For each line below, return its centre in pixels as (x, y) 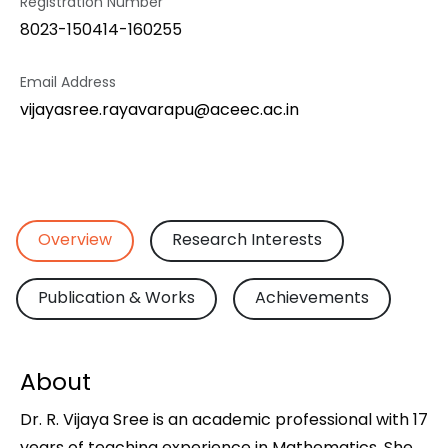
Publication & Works (116, 297)
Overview (75, 239)
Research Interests (247, 239)
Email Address (68, 82)
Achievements (312, 297)
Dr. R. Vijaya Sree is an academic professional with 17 (224, 419)
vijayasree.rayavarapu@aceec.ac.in (159, 109)
